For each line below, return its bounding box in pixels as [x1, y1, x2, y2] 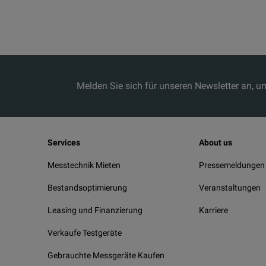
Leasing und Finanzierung [47, 205, 142, 215]
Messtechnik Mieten [47, 160, 121, 170]
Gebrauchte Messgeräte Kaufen [47, 251, 164, 260]
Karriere [199, 205, 228, 215]
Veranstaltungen [199, 183, 261, 192]
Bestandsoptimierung [47, 183, 127, 192]
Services [47, 138, 80, 147]
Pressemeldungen [199, 160, 265, 170]
